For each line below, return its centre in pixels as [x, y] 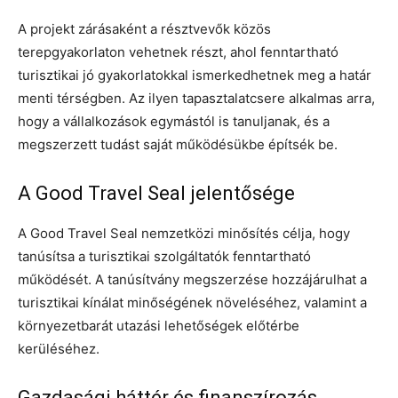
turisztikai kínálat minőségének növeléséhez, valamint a [192, 302]
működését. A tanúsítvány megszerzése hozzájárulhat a [192, 279]
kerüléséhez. [59, 348]
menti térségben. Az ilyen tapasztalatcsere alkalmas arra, [196, 98]
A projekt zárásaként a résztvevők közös [144, 28]
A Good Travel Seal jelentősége [156, 193]
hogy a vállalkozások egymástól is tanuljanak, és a [174, 121]
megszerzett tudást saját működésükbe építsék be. [178, 144]
